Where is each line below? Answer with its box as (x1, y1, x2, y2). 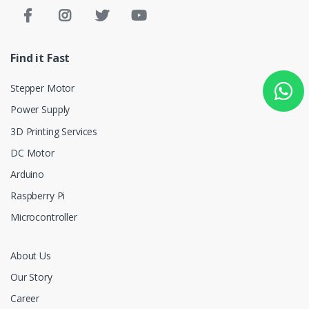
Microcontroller (10, 210, 77, 224)
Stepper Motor (10, 81, 75, 95)
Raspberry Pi (10, 189, 66, 203)
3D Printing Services (10, 124, 98, 138)
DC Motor (10, 146, 54, 159)
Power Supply (10, 103, 70, 117)
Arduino (10, 168, 44, 181)
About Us (10, 248, 51, 262)
